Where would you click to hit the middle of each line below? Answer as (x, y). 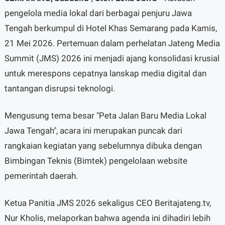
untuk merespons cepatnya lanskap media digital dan (105, 73)
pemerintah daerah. (41, 176)
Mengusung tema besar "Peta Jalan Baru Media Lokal (105, 116)
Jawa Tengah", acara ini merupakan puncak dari (93, 131)
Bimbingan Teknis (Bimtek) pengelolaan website (96, 161)
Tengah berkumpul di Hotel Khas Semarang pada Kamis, (110, 28)
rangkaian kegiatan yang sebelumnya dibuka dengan (103, 146)
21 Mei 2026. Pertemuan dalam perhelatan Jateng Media (112, 43)
